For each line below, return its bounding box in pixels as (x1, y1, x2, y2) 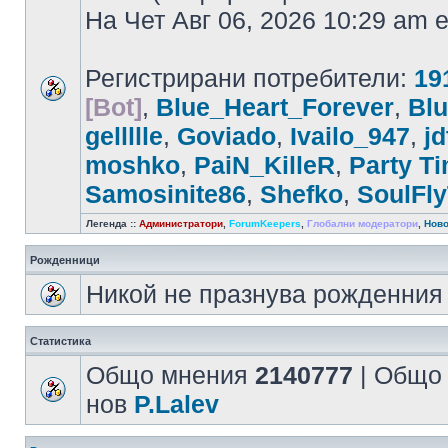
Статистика (30, 335, 91, 347)
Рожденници (30, 254, 100, 266)
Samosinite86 (85, 180, 246, 208)
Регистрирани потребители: (85, 64, 414, 92)
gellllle (85, 122, 163, 150)
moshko (85, 151, 180, 179)
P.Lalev (134, 390, 219, 418)
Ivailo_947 (290, 122, 410, 150)
